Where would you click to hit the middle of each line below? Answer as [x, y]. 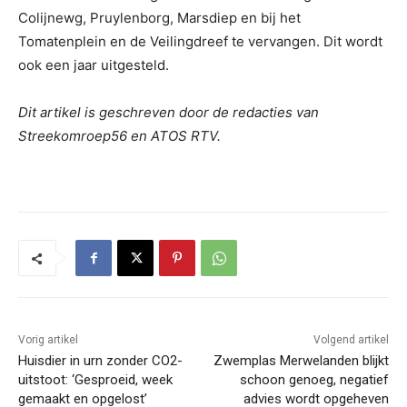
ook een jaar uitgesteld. [94, 65]
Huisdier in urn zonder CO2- [100, 361]
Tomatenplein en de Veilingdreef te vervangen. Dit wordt [200, 42]
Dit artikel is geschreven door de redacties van [169, 113]
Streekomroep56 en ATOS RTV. [119, 136]
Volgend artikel [351, 340]
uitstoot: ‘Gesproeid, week [95, 380]
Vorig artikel [48, 340]
